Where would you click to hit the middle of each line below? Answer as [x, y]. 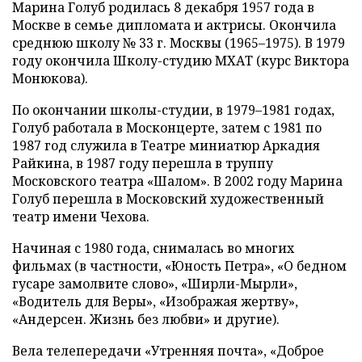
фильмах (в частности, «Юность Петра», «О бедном [179, 266]
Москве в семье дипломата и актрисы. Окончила [174, 25]
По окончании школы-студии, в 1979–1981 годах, [173, 110]
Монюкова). [50, 78]
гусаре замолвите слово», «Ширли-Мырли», [155, 284]
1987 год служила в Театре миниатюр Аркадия [166, 145]
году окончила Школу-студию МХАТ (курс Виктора [181, 61]
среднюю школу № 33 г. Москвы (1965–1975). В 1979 [179, 43]
